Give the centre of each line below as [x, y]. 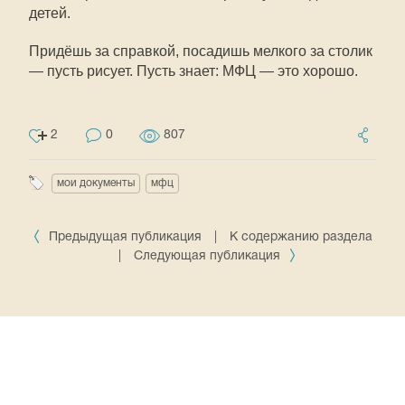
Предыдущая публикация [125, 237]
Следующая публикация [208, 256]
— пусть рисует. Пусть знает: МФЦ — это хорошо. [193, 71]
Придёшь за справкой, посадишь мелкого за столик [201, 51]
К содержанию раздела [301, 237]
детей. [50, 13]
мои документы [96, 183]
